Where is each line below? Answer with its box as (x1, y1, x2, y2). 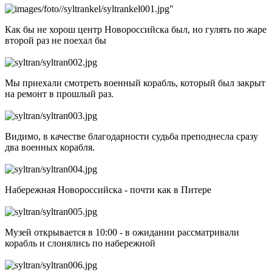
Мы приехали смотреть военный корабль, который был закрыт (5, 77, 265, 88)
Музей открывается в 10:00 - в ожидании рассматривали (5, 226, 239, 237)
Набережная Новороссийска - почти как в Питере (5, 184, 214, 195)
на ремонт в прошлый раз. (5, 88, 116, 99)
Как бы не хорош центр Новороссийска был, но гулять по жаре (5, 24, 267, 35)
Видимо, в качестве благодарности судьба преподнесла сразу (5, 131, 258, 141)
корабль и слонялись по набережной (5, 237, 158, 248)
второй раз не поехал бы (5, 35, 109, 46)
